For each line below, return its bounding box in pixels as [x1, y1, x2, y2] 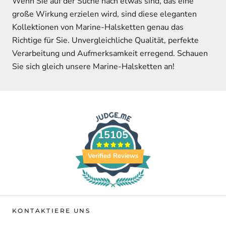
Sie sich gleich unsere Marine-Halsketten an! [12, 61, 175, 72]
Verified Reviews [88, 151, 138, 160]
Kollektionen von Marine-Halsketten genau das [12, 21, 184, 33]
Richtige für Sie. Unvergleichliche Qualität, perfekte [12, 34, 199, 46]
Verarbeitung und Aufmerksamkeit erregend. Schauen [12, 47, 208, 59]
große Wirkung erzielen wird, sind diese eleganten [12, 8, 197, 20]
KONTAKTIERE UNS [12, 206, 90, 214]
